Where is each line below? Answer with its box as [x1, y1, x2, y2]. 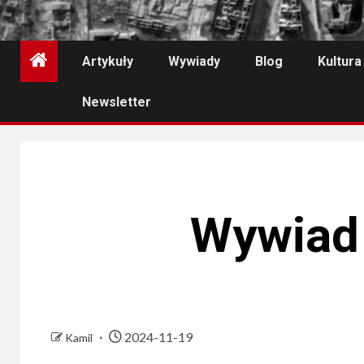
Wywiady [168, 54, 220, 69]
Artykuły [82, 54, 133, 69]
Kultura [318, 54, 362, 69]
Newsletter [82, 94, 151, 110]
